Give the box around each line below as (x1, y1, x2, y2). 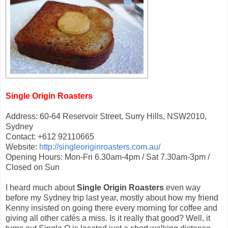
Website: (6, 142, 39, 151)
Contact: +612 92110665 (6, 132, 94, 141)
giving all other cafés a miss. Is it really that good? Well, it (6, 213, 210, 222)
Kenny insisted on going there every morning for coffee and (6, 203, 217, 212)
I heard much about (6, 183, 77, 192)
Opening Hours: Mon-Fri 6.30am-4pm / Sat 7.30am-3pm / (6, 152, 210, 161)
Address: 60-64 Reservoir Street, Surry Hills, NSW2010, (6, 111, 207, 121)
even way (164, 183, 201, 192)
